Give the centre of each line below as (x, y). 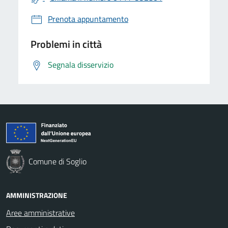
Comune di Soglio (58, 161)
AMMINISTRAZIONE (37, 195)
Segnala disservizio (81, 64)
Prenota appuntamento (88, 19)
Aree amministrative (40, 212)
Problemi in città (66, 44)
